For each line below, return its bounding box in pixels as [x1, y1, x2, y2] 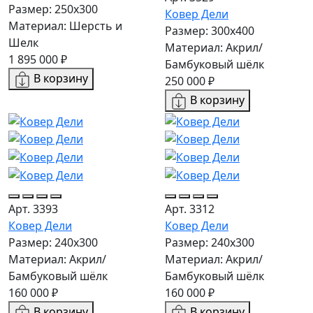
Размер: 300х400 [165, 23, 254, 39]
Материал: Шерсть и [8, 18, 122, 34]
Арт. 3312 [165, 201, 214, 217]
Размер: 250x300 [8, 1, 98, 17]
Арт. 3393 [8, 201, 58, 217]
